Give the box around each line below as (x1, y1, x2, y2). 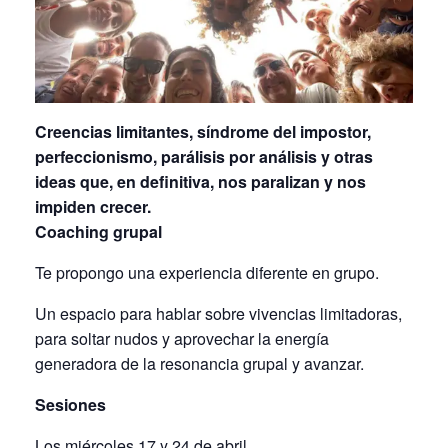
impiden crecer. (35, 194, 151, 218)
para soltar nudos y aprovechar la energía (35, 326, 329, 350)
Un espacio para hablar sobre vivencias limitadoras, (35, 301, 402, 325)
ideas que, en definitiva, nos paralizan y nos (35, 169, 366, 193)
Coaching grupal (35, 219, 162, 243)
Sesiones (35, 392, 110, 416)
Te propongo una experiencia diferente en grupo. (35, 260, 383, 284)
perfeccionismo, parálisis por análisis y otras (35, 144, 373, 168)
